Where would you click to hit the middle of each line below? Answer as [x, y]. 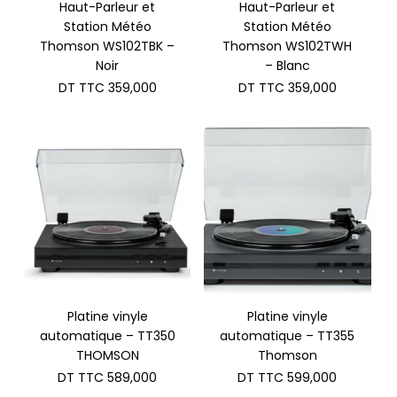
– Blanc [287, 65]
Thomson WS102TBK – [108, 46]
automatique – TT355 [288, 336]
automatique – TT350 [107, 336]
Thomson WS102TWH [288, 46]
